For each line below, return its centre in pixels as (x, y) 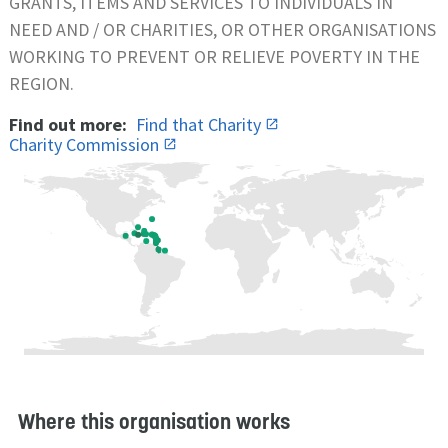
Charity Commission (86, 144)
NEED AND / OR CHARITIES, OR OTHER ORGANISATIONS (222, 29)
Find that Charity (200, 124)
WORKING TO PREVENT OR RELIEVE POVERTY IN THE (214, 56)
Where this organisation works (154, 421)
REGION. (41, 83)
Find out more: (68, 124)
